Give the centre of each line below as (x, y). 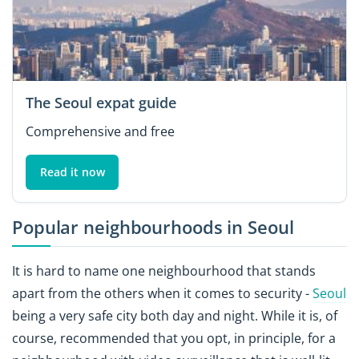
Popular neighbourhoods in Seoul (153, 227)
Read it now (72, 172)
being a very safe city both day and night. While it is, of (175, 316)
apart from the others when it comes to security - (162, 294)
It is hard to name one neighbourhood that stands (164, 271)
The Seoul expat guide (101, 103)
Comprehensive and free (100, 132)
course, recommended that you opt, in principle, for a (174, 339)
